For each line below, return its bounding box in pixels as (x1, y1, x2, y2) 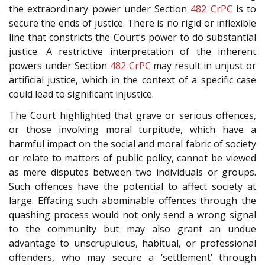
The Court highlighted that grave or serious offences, (9, 109, 256, 122)
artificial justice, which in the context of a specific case (9, 73, 256, 86)
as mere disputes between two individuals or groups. (9, 166, 256, 179)
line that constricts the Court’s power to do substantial (9, 30, 256, 44)
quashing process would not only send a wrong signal (9, 208, 256, 222)
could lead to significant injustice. (9, 87, 154, 101)
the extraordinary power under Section (9, 2, 191, 15)
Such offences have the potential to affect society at (9, 180, 256, 193)
